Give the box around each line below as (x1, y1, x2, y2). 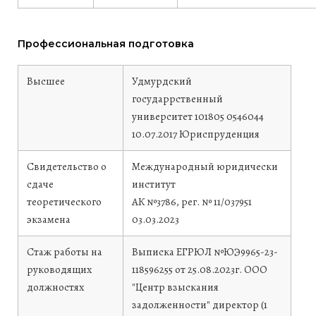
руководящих (27, 262, 92, 276)
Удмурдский (132, 74, 192, 88)
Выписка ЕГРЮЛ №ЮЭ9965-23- (132, 245, 278, 259)
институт (132, 177, 176, 191)
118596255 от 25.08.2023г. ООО (132, 262, 267, 276)
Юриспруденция (179, 127, 260, 141)
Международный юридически (132, 159, 278, 174)
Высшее (27, 74, 65, 88)
